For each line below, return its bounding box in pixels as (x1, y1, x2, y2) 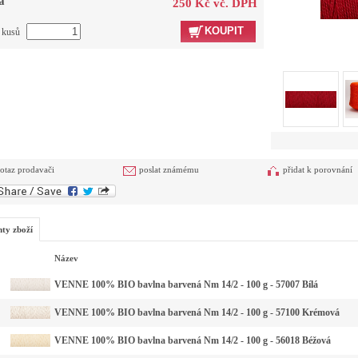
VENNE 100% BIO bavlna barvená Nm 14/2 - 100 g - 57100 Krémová (54, 307, 340, 319)
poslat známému (139, 165, 199, 175)
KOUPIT (205, 24, 244, 37)
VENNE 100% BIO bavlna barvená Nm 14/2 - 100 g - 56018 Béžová (54, 335, 331, 347)
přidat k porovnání (283, 165, 352, 175)
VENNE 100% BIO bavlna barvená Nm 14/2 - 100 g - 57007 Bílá (54, 279, 318, 291)
